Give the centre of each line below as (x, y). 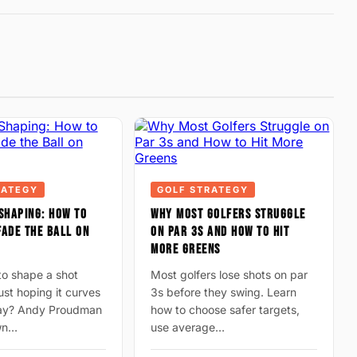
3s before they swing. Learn (224, 292)
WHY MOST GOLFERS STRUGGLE (228, 214)
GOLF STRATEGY (203, 190)
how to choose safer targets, (226, 310)
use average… (188, 327)
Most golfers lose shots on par (229, 275)
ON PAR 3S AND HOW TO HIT (220, 232)
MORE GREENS (186, 249)
